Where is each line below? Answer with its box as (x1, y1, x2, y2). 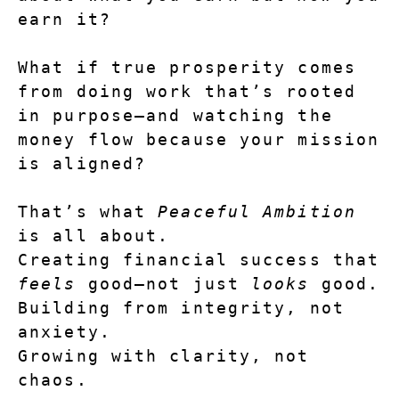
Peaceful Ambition (158, 202, 356, 222)
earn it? (18, 10, 111, 29)
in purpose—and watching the (18, 106, 333, 126)
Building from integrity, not (18, 298, 345, 318)
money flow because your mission (18, 130, 380, 150)
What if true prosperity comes (18, 58, 356, 77)
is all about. (18, 226, 170, 246)
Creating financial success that (379, 250, 392, 270)
